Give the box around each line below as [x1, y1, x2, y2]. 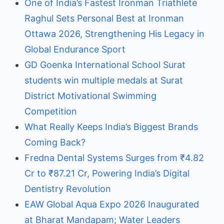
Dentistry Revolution [24, 183, 111, 194]
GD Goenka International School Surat [24, 59, 185, 70]
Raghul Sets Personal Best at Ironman [24, 12, 184, 23]
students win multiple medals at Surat [24, 74, 183, 85]
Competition [24, 105, 77, 116]
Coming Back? [24, 136, 85, 147]
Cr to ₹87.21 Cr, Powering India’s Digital [24, 167, 189, 178]
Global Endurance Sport [24, 43, 125, 54]
